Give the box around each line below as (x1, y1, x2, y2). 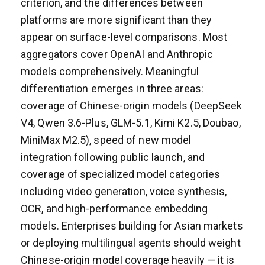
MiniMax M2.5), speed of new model (21, 133, 192, 146)
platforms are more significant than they (21, 13, 212, 26)
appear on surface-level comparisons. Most (21, 30, 228, 43)
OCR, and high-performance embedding (21, 202, 208, 215)
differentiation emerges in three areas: (21, 82, 203, 95)
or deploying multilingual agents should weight (21, 236, 241, 249)
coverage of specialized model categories (21, 167, 221, 180)
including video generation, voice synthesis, (21, 185, 227, 198)
